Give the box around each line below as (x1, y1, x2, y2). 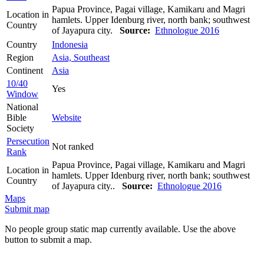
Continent (6, 65, 43, 75)
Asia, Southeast (52, 52, 110, 62)
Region (6, 52, 34, 62)
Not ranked (52, 141, 94, 151)
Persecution (6, 136, 49, 146)
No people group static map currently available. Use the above (5, 223, 236, 234)
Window (6, 88, 38, 99)
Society (6, 123, 34, 133)
